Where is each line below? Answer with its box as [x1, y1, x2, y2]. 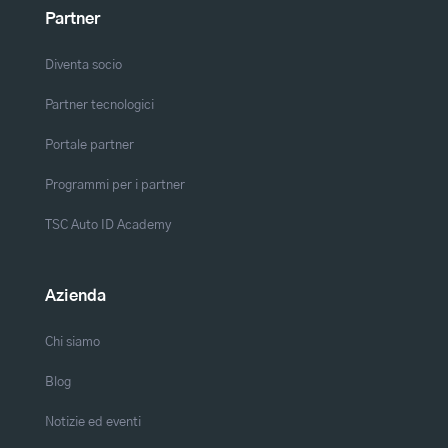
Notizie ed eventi [44, 415, 141, 430]
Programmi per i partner [44, 178, 185, 193]
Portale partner [44, 138, 134, 153]
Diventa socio [44, 58, 122, 73]
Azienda [44, 288, 106, 305]
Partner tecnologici [44, 98, 154, 113]
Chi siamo [44, 335, 100, 350]
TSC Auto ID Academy [44, 218, 171, 233]
